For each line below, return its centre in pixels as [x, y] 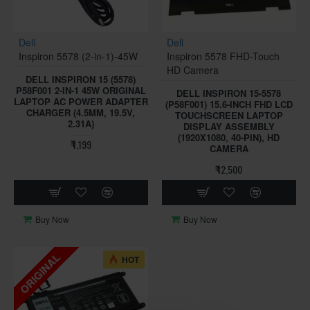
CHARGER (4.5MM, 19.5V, [81, 113]
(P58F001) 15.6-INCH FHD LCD [229, 104]
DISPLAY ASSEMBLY [229, 127]
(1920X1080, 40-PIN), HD [229, 138]
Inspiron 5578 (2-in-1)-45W [78, 56]
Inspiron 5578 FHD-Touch [223, 56]
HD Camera [192, 70]
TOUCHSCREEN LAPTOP [229, 116]
